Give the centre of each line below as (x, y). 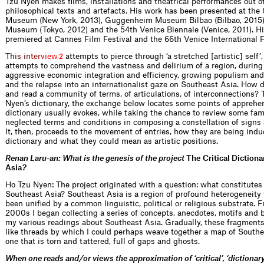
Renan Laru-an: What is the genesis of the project (96, 158)
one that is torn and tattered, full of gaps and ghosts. (103, 241)
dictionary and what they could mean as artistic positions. (112, 141)
